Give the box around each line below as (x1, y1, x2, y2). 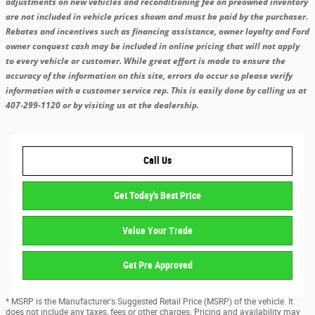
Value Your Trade (122, 224, 193, 236)
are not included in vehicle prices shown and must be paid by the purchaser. (6, 11, 308, 23)
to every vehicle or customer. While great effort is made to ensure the (6, 55, 285, 67)
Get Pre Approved (122, 259, 193, 271)
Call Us (143, 155, 172, 167)
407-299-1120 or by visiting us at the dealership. (6, 99, 199, 112)
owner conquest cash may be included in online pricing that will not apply (6, 40, 300, 53)
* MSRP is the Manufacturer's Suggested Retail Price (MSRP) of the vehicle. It (6, 297, 293, 307)
